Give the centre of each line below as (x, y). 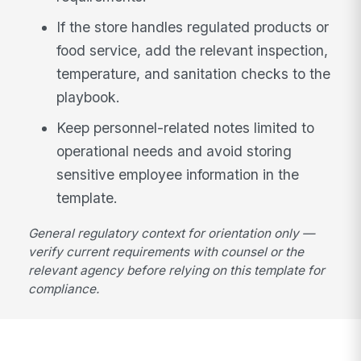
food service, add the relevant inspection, (193, 51)
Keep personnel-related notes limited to (186, 127)
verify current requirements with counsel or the (166, 251)
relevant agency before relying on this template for (177, 270)
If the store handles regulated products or (193, 27)
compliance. (64, 288)
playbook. (89, 98)
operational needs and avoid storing (174, 151)
